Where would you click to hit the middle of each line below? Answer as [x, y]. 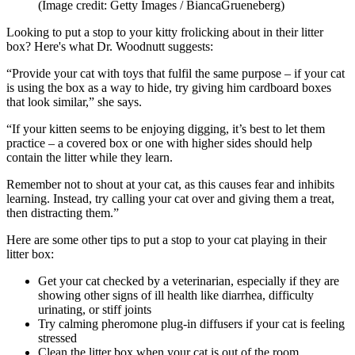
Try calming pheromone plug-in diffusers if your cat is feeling [191, 324]
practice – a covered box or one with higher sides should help [159, 143]
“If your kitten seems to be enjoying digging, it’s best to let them [166, 129]
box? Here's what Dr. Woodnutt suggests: [110, 47]
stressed [57, 338]
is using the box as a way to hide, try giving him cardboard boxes [169, 88]
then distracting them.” [63, 213]
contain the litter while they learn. [91, 158]
